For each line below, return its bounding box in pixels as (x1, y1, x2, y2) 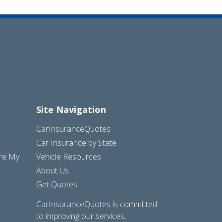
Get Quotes (36, 179, 77, 190)
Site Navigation (36, 104, 106, 116)
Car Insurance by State (36, 137, 116, 149)
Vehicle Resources (36, 151, 101, 163)
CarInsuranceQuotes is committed (36, 199, 157, 210)
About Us (36, 165, 69, 176)
